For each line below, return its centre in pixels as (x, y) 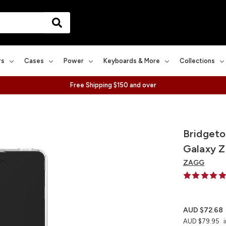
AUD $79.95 (201, 221)
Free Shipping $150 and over (113, 85)
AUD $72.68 (203, 210)
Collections (197, 61)
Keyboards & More (132, 61)
